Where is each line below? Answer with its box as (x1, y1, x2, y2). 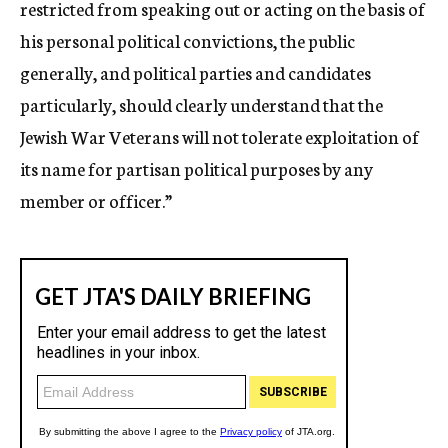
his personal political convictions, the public (20, 27, 355, 53)
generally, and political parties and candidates (20, 59, 371, 85)
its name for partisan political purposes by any (20, 155, 373, 181)
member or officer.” (20, 187, 172, 213)
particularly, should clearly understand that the (20, 91, 383, 117)
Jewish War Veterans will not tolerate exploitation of (20, 123, 419, 149)
